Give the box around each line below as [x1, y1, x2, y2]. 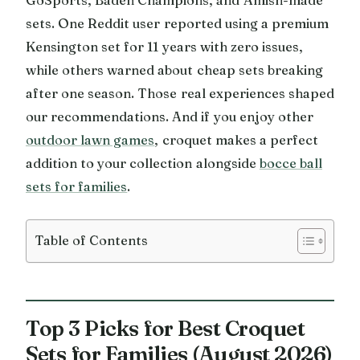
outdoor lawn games [26, 131, 155, 148]
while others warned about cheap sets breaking [26, 61, 323, 78]
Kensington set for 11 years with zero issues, [26, 38, 304, 55]
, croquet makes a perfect [154, 131, 319, 148]
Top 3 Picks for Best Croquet [26, 314, 305, 342]
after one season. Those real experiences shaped [26, 84, 334, 101]
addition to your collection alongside [26, 154, 260, 171]
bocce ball [259, 154, 322, 171]
